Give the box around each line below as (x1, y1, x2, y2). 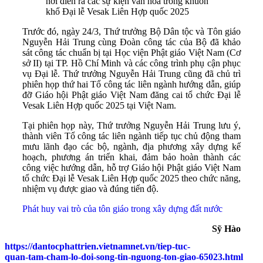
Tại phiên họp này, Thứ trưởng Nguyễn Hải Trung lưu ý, (22, 120, 241, 131)
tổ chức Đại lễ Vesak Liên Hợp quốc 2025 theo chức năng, (22, 173, 241, 184)
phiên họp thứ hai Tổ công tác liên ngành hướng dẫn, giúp (22, 79, 241, 90)
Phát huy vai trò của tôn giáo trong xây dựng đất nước (22, 204, 222, 214)
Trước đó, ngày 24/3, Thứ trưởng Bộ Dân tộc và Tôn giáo (22, 26, 241, 37)
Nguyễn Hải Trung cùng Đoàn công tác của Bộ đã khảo (22, 37, 241, 48)
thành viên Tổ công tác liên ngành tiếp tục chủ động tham (22, 131, 241, 141)
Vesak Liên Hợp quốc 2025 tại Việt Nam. (22, 100, 176, 111)
